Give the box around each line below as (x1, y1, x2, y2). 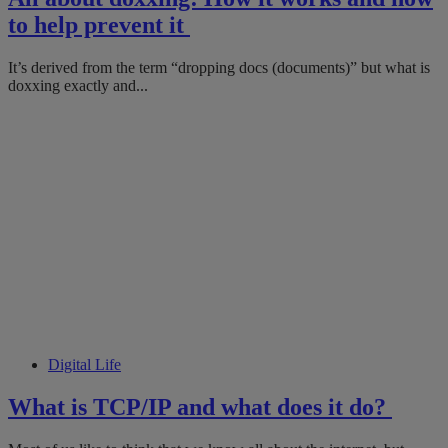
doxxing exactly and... (8, 76, 148, 94)
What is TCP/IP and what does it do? (8, 393, 392, 420)
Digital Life (48, 355, 121, 373)
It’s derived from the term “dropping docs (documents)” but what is (8, 58, 430, 76)
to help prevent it (8, 11, 190, 38)
